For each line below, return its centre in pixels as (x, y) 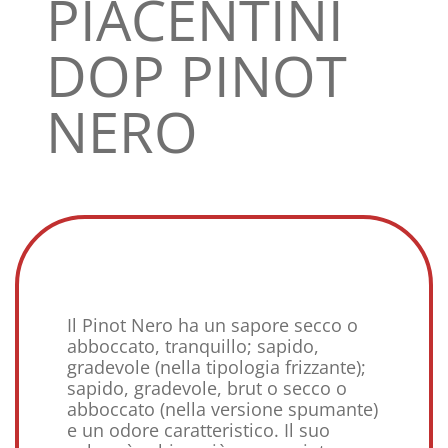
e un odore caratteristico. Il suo (198, 430)
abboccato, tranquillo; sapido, (193, 346)
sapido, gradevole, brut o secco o (207, 388)
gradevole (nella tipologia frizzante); (216, 367)
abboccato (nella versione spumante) (222, 409)
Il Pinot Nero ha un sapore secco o (212, 325)
